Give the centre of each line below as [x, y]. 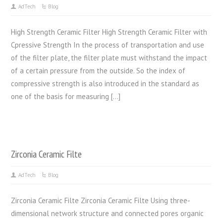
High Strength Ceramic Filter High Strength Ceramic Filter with [109, 32]
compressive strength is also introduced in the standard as [105, 83]
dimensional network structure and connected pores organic [108, 213]
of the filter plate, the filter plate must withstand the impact [109, 57]
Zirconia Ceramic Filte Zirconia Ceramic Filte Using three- [101, 200]
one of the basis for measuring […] [66, 96]
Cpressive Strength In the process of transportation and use [108, 45]
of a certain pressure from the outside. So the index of [98, 70]
